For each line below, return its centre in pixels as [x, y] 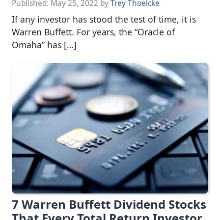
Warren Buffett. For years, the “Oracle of [93, 32]
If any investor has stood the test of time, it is [104, 19]
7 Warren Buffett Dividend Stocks [109, 204]
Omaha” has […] [44, 45]
